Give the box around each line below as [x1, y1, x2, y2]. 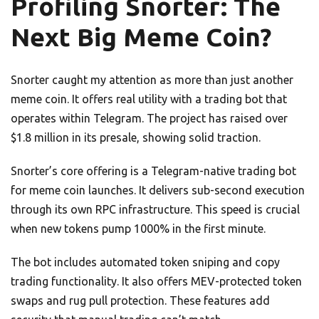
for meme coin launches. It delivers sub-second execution [11, 184, 305, 197]
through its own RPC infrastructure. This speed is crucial [11, 203, 300, 216]
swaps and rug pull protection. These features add [11, 294, 270, 308]
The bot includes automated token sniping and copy [11, 256, 280, 269]
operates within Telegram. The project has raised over [11, 112, 288, 125]
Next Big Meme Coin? [11, 23, 271, 52]
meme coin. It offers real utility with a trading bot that [11, 93, 287, 106]
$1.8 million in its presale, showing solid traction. [11, 131, 261, 145]
